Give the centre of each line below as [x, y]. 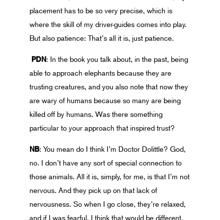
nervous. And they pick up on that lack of [93, 191]
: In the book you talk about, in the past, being [117, 59]
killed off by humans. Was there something [96, 114]
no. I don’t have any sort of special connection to [106, 163]
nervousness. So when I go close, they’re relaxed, [108, 204]
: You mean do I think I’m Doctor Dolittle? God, [112, 149]
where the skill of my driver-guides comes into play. [108, 25]
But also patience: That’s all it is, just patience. [102, 38]
